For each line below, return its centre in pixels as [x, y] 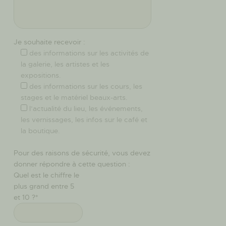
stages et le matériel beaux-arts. [74, 98]
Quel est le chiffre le [46, 175]
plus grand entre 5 [44, 186]
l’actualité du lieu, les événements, [86, 109]
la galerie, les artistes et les [65, 64]
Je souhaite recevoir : [49, 42]
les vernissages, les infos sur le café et [84, 120]
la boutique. [40, 131]
